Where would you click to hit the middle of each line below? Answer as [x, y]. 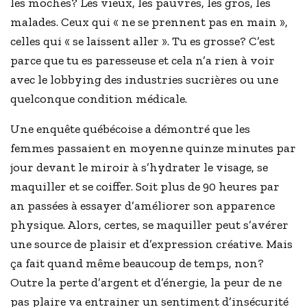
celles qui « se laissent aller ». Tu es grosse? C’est [143, 41]
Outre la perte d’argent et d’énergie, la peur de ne [146, 283]
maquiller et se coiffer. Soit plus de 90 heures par [145, 187]
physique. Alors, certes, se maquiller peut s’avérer [150, 225]
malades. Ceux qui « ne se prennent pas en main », [149, 22]
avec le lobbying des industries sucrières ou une [145, 80]
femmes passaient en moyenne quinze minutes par [153, 148]
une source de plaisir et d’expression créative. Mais [152, 244]
